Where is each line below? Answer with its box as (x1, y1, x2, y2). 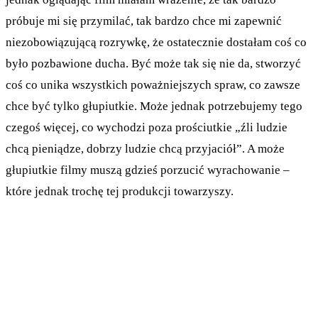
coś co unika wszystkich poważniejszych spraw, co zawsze (6, 77, 300, 92)
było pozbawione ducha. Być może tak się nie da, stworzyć (6, 56, 301, 70)
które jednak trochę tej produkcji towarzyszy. (6, 184, 234, 198)
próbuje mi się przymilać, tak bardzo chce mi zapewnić (6, 13, 282, 28)
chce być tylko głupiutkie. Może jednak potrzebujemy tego (6, 99, 302, 113)
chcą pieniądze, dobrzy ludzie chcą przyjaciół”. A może (6, 141, 285, 155)
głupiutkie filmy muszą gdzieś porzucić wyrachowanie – (6, 163, 290, 177)
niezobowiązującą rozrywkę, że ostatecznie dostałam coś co (6, 35, 307, 49)
